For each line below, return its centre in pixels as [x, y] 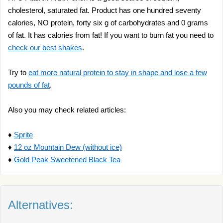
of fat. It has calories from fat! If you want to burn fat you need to [111, 35]
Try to [18, 72]
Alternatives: [41, 205]
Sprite [23, 135]
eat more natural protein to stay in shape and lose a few [118, 72]
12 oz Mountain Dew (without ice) [68, 147]
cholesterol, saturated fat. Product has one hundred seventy [105, 10]
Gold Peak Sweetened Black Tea [67, 160]
